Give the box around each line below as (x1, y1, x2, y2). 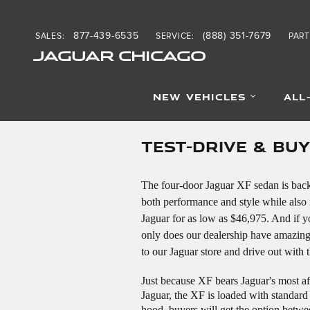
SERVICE (156, 32, 192, 41)
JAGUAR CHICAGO (33, 46, 206, 65)
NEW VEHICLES (152, 90, 247, 104)
